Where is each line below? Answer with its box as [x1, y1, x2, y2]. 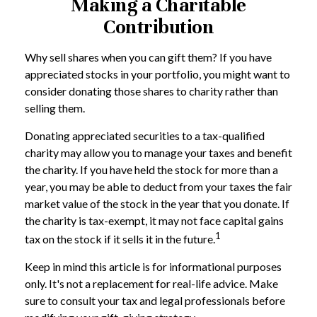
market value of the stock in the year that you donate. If [25, 197, 289, 210]
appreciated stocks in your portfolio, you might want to [25, 67, 290, 81]
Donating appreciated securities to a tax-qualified [25, 129, 265, 142]
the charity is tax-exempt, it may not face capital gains [25, 214, 284, 227]
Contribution [103, 16, 214, 39]
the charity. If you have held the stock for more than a [25, 163, 278, 176]
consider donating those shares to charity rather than [25, 84, 278, 98]
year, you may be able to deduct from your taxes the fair [25, 180, 292, 193]
